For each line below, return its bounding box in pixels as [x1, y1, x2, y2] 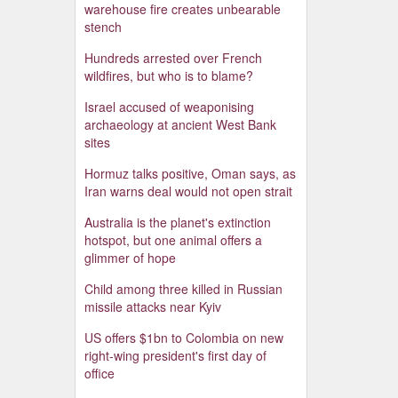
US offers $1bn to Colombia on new [84, 329, 283, 347]
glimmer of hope [84, 249, 176, 267]
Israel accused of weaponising [84, 98, 254, 116]
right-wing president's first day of [84, 346, 267, 365]
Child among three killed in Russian [84, 280, 283, 298]
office [84, 364, 115, 383]
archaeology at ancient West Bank [84, 115, 276, 134]
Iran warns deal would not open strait [84, 182, 292, 201]
